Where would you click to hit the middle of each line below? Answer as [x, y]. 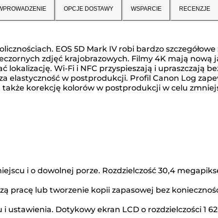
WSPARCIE [146, 9]
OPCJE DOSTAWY [88, 9]
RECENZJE [194, 9]
